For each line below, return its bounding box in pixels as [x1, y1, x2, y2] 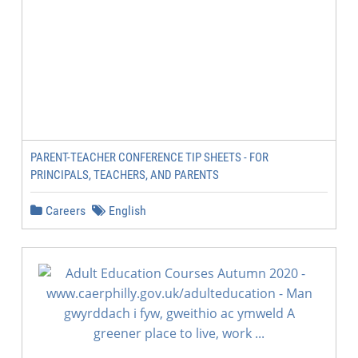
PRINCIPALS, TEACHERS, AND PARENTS [30, 168, 219, 182]
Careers [42, 203, 86, 218]
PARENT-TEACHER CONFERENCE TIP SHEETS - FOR [30, 150, 268, 165]
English [105, 203, 146, 218]
